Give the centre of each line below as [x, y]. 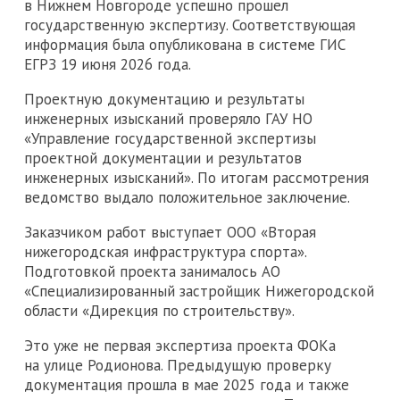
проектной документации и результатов [163, 158]
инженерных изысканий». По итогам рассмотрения [196, 177]
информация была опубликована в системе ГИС [185, 44]
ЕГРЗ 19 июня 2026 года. [108, 64]
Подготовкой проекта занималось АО [152, 271]
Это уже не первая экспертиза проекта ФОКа [180, 345]
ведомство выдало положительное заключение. [187, 197]
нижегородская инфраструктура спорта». [165, 251]
